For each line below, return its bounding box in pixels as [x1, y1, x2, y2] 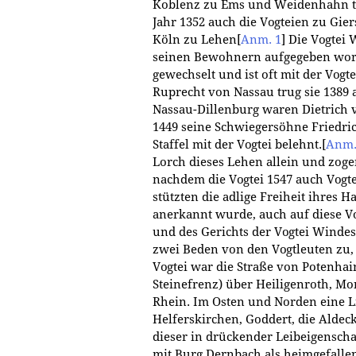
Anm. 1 [241, 32, 281, 47]
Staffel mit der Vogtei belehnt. [153, 137, 322, 152]
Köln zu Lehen [153, 32, 237, 47]
